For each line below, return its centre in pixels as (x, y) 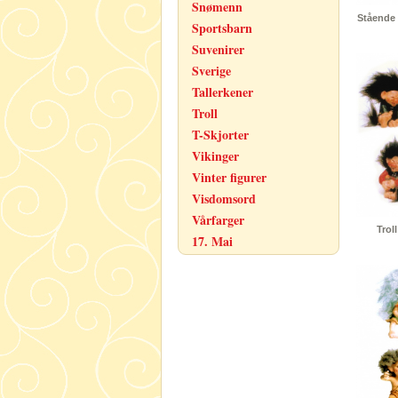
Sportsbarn (222, 28)
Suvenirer (218, 49)
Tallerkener (223, 92)
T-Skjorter (220, 135)
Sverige (211, 71)
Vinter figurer (229, 177)
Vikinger (215, 156)
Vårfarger (218, 220)
